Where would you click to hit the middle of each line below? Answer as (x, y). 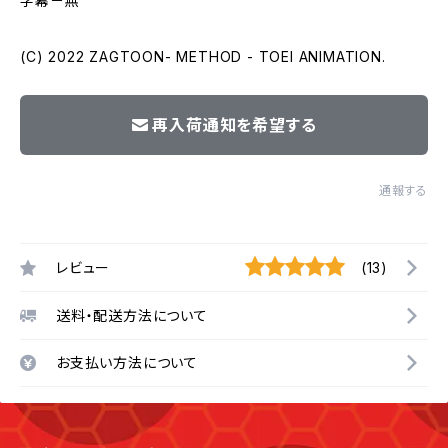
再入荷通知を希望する (234, 125)
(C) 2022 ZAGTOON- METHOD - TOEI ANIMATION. (203, 56)
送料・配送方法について (132, 315)
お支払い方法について (127, 362)
